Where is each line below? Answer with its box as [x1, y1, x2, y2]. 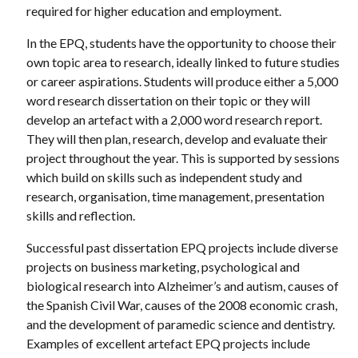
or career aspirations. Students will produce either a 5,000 [26, 74, 338, 89]
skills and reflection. [26, 208, 135, 224]
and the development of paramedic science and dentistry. [26, 316, 335, 332]
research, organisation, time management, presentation [26, 189, 324, 205]
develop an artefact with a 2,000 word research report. [26, 112, 322, 128]
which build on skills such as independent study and [26, 169, 302, 185]
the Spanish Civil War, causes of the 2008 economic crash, [26, 297, 337, 313]
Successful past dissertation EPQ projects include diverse [26, 240, 338, 256]
